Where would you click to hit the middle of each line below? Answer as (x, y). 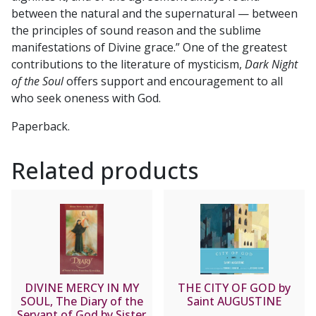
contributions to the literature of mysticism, (128, 65)
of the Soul (37, 81)
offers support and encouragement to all (173, 81)
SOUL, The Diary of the (81, 302)
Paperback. (41, 127)
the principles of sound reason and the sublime (136, 31)
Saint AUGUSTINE (235, 302)
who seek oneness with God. (86, 98)
